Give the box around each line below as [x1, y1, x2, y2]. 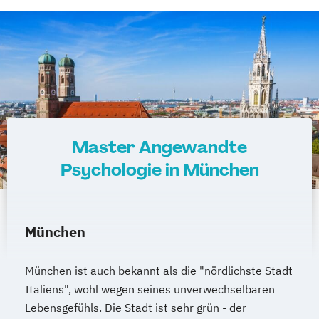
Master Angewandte [72, 135, 247, 158]
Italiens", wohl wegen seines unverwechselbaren [25, 281, 275, 296]
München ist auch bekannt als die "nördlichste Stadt [25, 263, 293, 278]
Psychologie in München [60, 158, 259, 181]
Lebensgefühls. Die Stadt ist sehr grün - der [25, 300, 246, 315]
